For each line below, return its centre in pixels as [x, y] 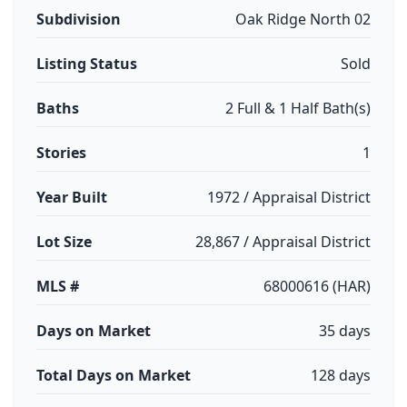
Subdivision [79, 19]
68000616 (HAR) [317, 286]
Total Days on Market [114, 375]
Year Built [72, 197]
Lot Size [64, 242]
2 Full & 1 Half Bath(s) [298, 108]
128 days [341, 375]
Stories [61, 153]
